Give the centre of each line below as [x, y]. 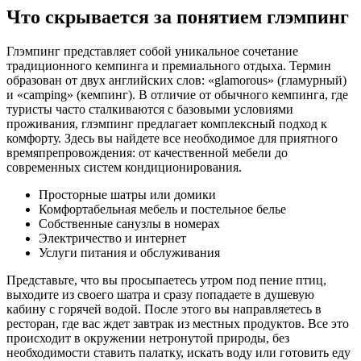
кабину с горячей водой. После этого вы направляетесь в [164, 309]
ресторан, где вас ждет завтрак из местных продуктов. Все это [178, 323]
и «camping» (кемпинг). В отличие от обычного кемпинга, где [177, 94]
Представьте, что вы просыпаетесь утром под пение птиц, [166, 280]
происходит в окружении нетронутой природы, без [148, 338]
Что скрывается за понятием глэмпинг [178, 17]
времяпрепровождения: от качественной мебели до [147, 152]
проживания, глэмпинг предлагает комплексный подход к [167, 123]
